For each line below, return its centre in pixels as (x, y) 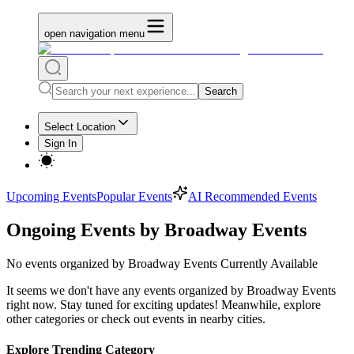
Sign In (60, 143)
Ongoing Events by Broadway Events (156, 230)
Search (221, 91)
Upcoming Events (51, 196)
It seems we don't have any (75, 290)
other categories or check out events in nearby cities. (136, 318)
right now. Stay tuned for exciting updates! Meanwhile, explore (164, 304)
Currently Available (267, 263)
